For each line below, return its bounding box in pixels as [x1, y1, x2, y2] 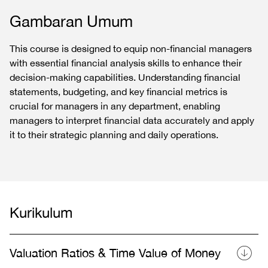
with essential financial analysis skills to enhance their [10, 57, 242, 68]
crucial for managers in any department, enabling [10, 100, 220, 111]
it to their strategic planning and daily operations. [10, 129, 218, 140]
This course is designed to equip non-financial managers [10, 43, 252, 54]
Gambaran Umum [10, 12, 133, 31]
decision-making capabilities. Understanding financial [10, 72, 240, 83]
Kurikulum [10, 204, 72, 221]
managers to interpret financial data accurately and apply [10, 115, 254, 126]
